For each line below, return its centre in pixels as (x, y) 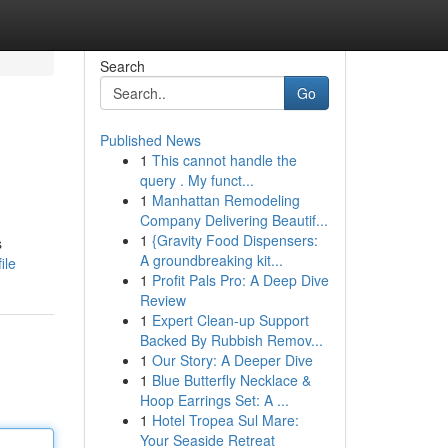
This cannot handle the (224, 160)
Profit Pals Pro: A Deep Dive (240, 280)
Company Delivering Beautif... (233, 220)
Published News (150, 140)
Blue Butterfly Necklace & (231, 380)
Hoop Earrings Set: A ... (214, 400)
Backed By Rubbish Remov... (231, 340)
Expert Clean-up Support (230, 320)
